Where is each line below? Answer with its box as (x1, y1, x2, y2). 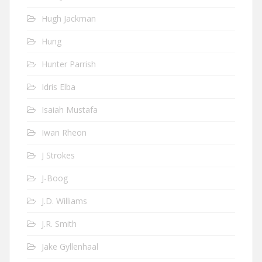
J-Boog (42, 173, 68, 184)
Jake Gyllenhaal (42, 241, 98, 252)
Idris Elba (42, 81, 75, 92)
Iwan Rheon (42, 127, 87, 138)
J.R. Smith (42, 218, 77, 229)
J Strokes (42, 150, 75, 161)
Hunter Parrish (42, 58, 96, 70)
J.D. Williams (42, 195, 87, 206)
